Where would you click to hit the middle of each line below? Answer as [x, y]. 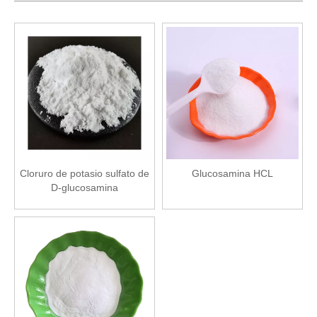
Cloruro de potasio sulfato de [85, 174]
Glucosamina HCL [232, 174]
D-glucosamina [85, 188]
